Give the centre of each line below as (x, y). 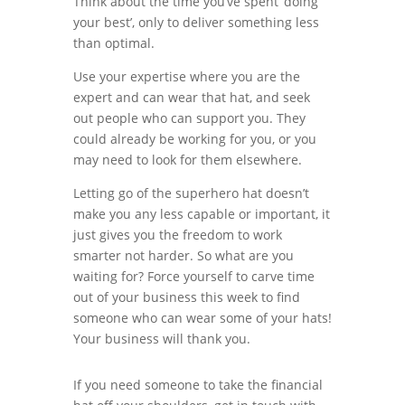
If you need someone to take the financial (198, 385)
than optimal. (113, 43)
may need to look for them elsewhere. (187, 160)
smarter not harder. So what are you (183, 255)
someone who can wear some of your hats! (202, 318)
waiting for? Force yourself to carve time (193, 276)
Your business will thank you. (161, 339)
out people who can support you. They (189, 118)
